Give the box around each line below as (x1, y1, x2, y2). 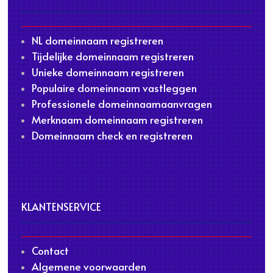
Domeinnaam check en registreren (31, 127, 193, 143)
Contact (31, 243, 69, 258)
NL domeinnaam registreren (31, 32, 163, 48)
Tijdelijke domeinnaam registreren (31, 48, 194, 63)
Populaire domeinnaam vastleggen (31, 80, 197, 95)
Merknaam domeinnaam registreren (31, 112, 203, 127)
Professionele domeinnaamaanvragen (31, 96, 212, 111)
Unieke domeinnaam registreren (31, 64, 184, 79)
